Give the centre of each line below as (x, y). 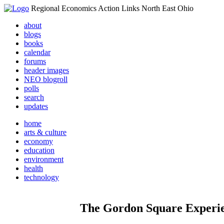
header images (46, 70)
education (39, 150)
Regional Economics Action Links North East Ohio (112, 8)
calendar (37, 52)
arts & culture (45, 132)
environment (44, 159)
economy (38, 141)
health (33, 168)
